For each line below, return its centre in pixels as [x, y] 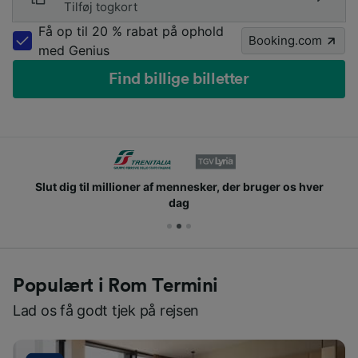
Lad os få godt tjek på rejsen [106, 310]
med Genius [74, 50]
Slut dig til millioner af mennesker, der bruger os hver [179, 186]
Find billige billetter [179, 79]
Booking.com [285, 40]
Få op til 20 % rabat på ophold [131, 31]
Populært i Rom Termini [116, 286]
